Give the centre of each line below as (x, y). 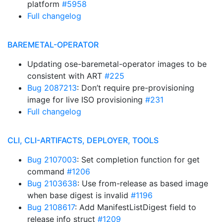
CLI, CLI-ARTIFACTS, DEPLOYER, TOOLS (83, 140)
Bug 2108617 (51, 207)
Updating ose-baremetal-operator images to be (117, 64)
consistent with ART (66, 76)
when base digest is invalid (79, 195)
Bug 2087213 (52, 88)
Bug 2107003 (52, 160)
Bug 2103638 (52, 183)
